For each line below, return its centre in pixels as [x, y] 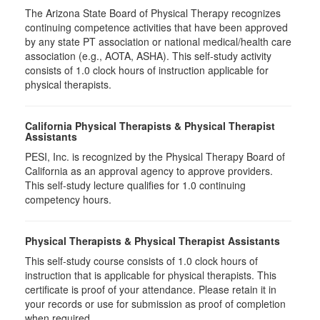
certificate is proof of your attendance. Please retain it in [151, 289]
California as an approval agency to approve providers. [149, 171]
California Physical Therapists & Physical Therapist [150, 126]
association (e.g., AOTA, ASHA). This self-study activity [148, 56]
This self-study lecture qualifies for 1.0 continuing [135, 185]
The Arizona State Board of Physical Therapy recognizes [153, 13]
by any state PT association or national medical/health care [158, 41]
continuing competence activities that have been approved [156, 27]
